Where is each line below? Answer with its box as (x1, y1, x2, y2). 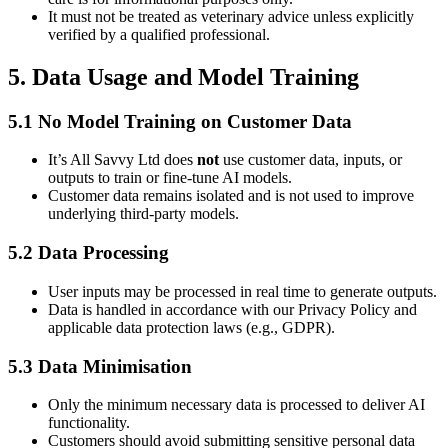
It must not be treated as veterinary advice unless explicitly (48, 7, 414, 25)
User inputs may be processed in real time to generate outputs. (48, 282, 437, 300)
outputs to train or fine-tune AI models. (48, 169, 292, 187)
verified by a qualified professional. (48, 25, 270, 43)
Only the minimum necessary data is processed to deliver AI (48, 396, 425, 414)
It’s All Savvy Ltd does (48, 151, 197, 169)
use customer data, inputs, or (219, 151, 402, 169)
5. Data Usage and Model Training (8, 63, 359, 90)
